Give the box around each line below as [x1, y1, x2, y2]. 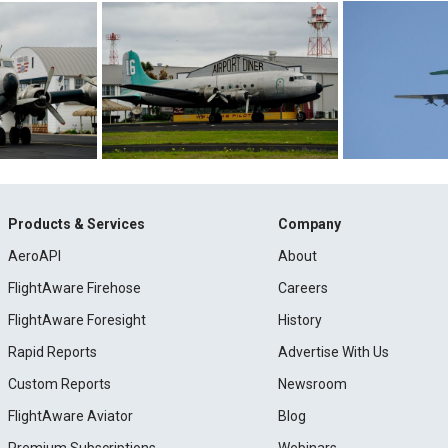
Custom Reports [7, 375, 111, 392]
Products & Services [7, 215, 145, 232]
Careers [278, 279, 329, 296]
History [278, 311, 323, 328]
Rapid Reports [7, 343, 97, 360]
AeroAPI [7, 247, 61, 264]
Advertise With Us [278, 343, 390, 360]
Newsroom [278, 375, 348, 392]
